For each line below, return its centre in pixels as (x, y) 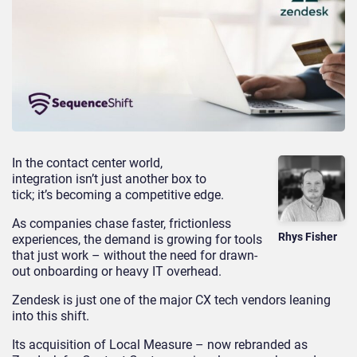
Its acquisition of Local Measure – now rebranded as (160, 344)
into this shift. (52, 316)
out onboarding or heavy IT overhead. (118, 271)
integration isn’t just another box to (109, 178)
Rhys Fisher (308, 237)
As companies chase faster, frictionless (122, 223)
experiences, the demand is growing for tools (137, 239)
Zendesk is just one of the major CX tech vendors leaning (171, 300)
